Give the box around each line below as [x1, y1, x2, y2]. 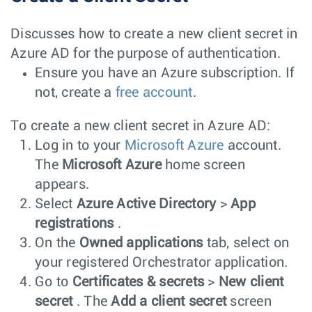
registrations [35, 217, 114, 231]
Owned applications [79, 236, 203, 251]
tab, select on [203, 236, 289, 251]
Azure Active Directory [76, 197, 217, 212]
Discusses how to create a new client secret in [10, 27, 298, 42]
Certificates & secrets [72, 275, 204, 290]
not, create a [35, 86, 116, 100]
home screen [161, 158, 245, 173]
